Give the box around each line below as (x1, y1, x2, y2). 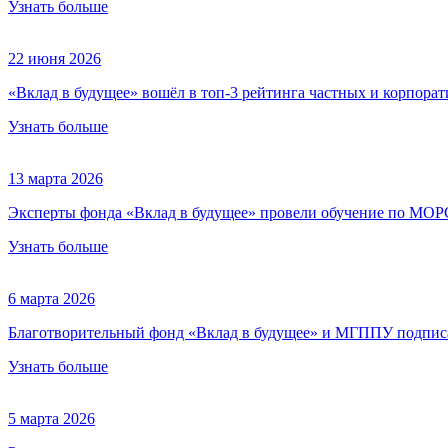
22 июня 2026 (8, 49, 101, 67)
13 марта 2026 (8, 169, 103, 187)
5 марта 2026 (8, 409, 95, 427)
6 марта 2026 (8, 289, 95, 307)
